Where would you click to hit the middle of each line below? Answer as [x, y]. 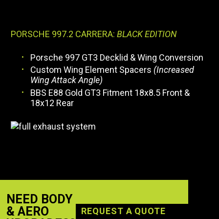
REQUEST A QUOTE [123, 211]
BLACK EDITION [147, 34]
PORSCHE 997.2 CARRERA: [64, 34]
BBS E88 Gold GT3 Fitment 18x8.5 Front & [110, 92]
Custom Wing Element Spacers [91, 70]
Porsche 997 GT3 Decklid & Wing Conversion [117, 57]
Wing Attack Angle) [67, 80]
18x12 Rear [52, 103]
